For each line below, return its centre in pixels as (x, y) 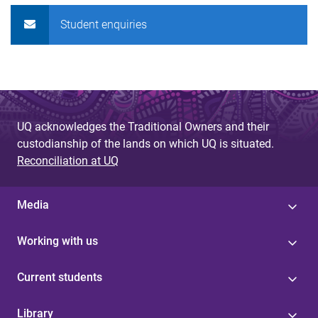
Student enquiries (104, 24)
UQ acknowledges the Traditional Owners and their (143, 127)
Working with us (57, 241)
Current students (60, 277)
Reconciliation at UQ (68, 161)
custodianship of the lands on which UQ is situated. (146, 144)
